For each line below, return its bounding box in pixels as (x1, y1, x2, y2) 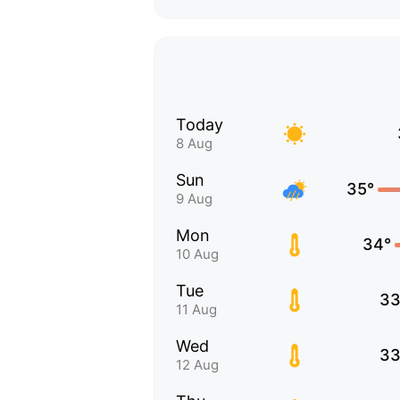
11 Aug (176, 301, 217, 318)
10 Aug (176, 246, 219, 262)
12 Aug (176, 356, 219, 373)
